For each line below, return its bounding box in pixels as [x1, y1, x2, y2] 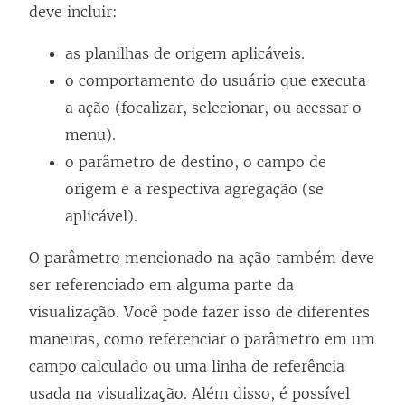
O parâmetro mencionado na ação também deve [29, 249, 374, 268]
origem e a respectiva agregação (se [65, 180, 324, 199]
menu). [65, 126, 116, 145]
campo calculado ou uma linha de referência [29, 357, 344, 376]
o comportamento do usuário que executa [65, 71, 366, 90]
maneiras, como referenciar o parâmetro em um [29, 330, 375, 349]
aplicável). [65, 207, 137, 226]
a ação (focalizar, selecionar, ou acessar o [65, 99, 362, 118]
